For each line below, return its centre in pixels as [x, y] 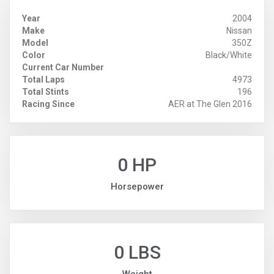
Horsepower [137, 187]
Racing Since [48, 104]
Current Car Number [63, 68]
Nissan [239, 31]
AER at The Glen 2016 [210, 104]
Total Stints [46, 92]
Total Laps [43, 80]
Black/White [229, 55]
